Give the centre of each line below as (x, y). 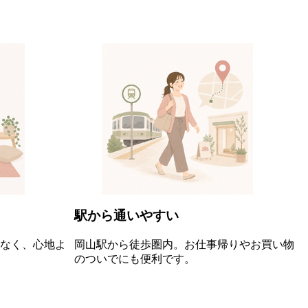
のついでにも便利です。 (135, 259)
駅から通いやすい (126, 216)
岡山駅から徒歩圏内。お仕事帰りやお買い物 (184, 245)
